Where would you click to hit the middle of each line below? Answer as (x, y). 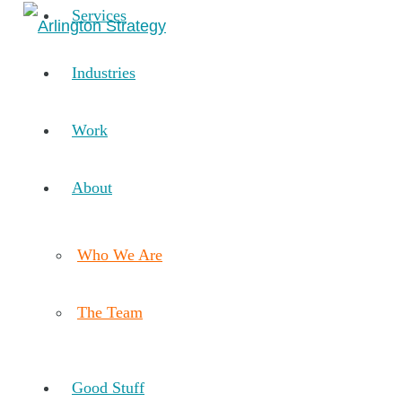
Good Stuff (108, 387)
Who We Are (120, 254)
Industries (104, 72)
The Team (110, 312)
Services (99, 15)
